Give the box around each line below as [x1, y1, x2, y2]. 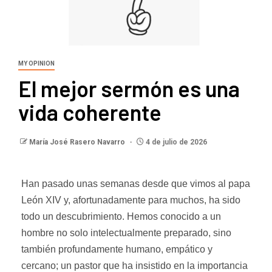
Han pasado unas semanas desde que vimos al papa [21, 178, 250, 189]
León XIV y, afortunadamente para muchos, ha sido [21, 194, 240, 205]
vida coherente [18, 98, 161, 125]
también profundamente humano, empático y [21, 243, 212, 254]
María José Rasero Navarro [29, 137, 127, 146]
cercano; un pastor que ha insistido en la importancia [21, 260, 248, 271]
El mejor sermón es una [18, 75, 240, 101]
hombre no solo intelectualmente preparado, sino [21, 227, 231, 238]
